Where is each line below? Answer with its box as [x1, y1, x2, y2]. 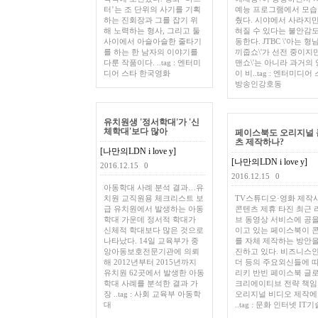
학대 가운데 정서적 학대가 [104, 215, 196, 224]
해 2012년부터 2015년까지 [104, 258, 197, 266]
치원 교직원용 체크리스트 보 [104, 194, 204, 202]
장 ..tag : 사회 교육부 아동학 [104, 290, 201, 298]
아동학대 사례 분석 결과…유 [104, 183, 204, 192]
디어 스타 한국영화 [104, 69, 170, 77]
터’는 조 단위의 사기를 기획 [104, 5, 201, 13]
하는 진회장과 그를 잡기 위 [104, 16, 198, 24]
